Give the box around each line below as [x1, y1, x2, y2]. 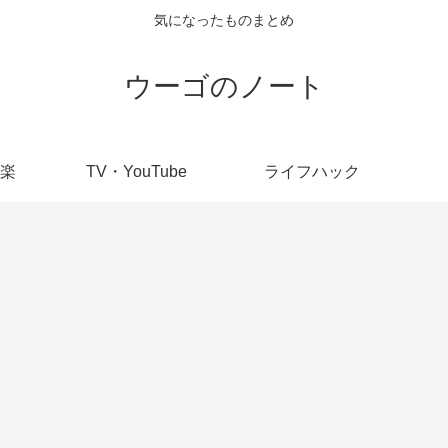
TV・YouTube [85, 162, 187, 180]
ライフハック [264, 162, 360, 180]
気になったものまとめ [154, 12, 294, 29]
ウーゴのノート [123, 70, 325, 102]
